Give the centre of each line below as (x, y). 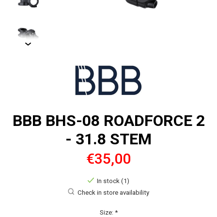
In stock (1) (113, 181)
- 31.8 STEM (108, 139)
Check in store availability (113, 192)
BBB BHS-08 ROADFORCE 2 (108, 121)
